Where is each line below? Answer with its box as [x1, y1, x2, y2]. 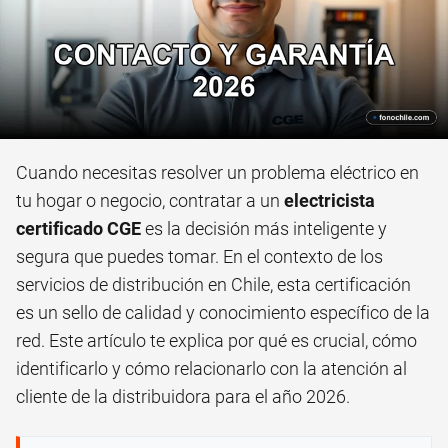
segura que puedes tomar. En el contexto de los [16, 246, 383, 268]
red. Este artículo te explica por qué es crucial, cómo [16, 330, 417, 352]
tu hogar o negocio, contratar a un [16, 190, 284, 212]
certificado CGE [16, 218, 141, 240]
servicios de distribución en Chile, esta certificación [16, 274, 411, 296]
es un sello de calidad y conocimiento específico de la [16, 302, 430, 324]
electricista [284, 190, 375, 212]
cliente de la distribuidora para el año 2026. [16, 386, 350, 408]
